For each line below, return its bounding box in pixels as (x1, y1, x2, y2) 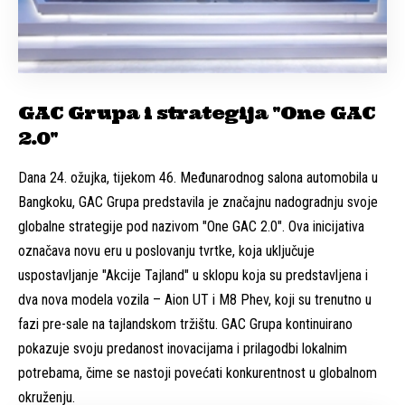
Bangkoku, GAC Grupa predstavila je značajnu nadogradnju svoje (18, 193, 378, 211)
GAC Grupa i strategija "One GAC (18, 100, 375, 124)
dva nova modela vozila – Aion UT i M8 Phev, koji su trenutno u (18, 290, 372, 308)
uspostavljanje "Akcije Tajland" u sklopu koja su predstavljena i (18, 266, 368, 284)
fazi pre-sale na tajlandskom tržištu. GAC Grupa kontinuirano (18, 315, 353, 333)
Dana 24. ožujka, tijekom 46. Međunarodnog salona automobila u (18, 168, 378, 186)
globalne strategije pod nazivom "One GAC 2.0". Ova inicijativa (18, 217, 364, 235)
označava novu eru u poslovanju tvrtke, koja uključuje (18, 241, 315, 259)
